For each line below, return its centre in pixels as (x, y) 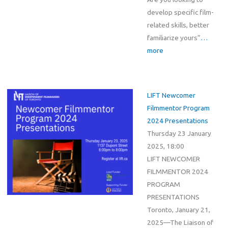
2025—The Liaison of (180, 222)
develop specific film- (180, 12)
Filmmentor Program (178, 108)
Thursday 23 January (179, 133)
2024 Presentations (177, 120)
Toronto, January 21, (178, 209)
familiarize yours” (174, 38)
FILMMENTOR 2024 (177, 171)
